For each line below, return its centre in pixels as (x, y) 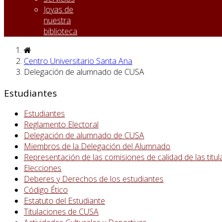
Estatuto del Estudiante (64, 201)
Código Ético (46, 190)
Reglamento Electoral (61, 125)
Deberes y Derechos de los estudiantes (94, 179)
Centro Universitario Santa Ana (78, 61)
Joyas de (58, 9)
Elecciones (43, 168)
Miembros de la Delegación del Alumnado (97, 146)
